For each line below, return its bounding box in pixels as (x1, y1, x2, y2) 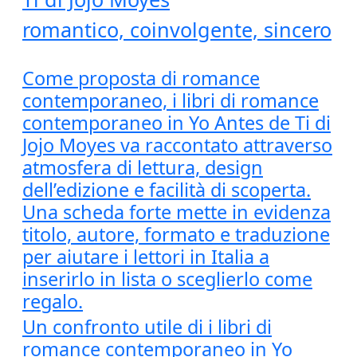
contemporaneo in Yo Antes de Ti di (22, 110, 331, 135)
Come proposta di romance (22, 65, 260, 91)
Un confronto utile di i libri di (22, 314, 272, 339)
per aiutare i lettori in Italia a (22, 244, 269, 269)
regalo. (22, 288, 83, 314)
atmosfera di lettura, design (22, 155, 263, 180)
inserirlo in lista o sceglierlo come (22, 266, 312, 292)
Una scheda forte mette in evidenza (22, 199, 331, 225)
